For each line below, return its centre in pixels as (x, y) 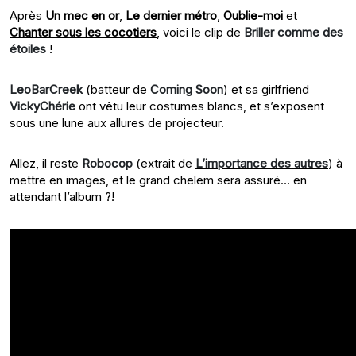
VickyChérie (43, 106)
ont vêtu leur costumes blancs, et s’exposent (200, 106)
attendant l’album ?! (62, 196)
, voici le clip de (200, 32)
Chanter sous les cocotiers (83, 32)
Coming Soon (187, 89)
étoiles (28, 48)
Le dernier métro (171, 15)
